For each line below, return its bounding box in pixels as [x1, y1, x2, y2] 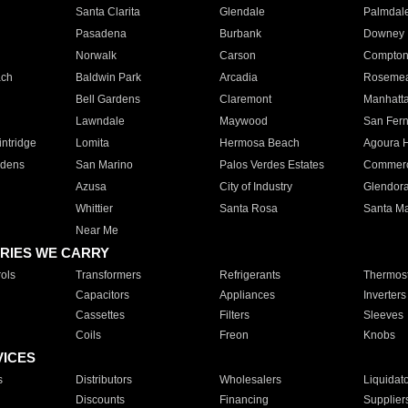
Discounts [75, 393, 125, 406]
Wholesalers [219, 373, 281, 386]
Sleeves [362, 309, 403, 321]
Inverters [362, 289, 406, 301]
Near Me [75, 224, 118, 237]
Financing [219, 393, 269, 406]
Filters [219, 309, 250, 321]
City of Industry [219, 180, 292, 193]
